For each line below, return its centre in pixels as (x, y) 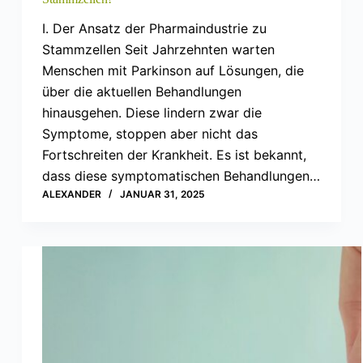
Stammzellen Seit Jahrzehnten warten (158, 50)
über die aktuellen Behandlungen (141, 92)
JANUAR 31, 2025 (162, 194)
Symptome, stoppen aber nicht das (149, 134)
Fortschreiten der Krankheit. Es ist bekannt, (174, 155)
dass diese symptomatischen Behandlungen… (181, 176)
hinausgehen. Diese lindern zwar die (152, 113)
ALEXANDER (71, 194)
